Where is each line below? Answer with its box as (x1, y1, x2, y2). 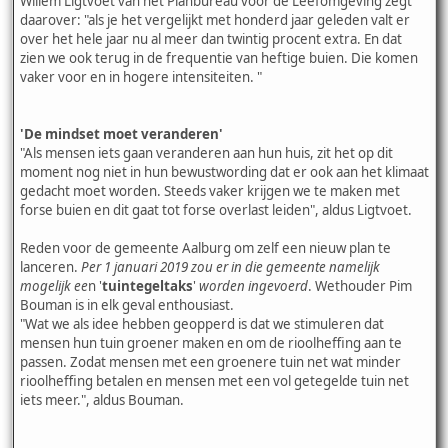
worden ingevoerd (199, 276, 308, 295)
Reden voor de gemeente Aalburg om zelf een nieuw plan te (20, 238, 391, 257)
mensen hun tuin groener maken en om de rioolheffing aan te (20, 333, 402, 352)
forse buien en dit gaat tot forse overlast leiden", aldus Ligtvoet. (20, 200, 412, 219)
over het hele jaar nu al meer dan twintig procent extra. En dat (20, 29, 402, 48)
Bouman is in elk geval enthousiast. (20, 295, 234, 314)
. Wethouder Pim (308, 276, 412, 295)
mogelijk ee (20, 276, 88, 295)
